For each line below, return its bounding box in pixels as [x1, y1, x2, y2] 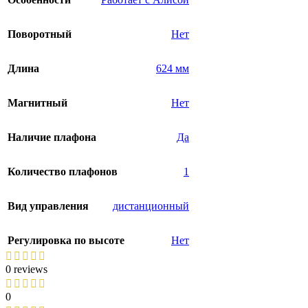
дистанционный [113, 199, 189, 212]
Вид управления [8, 199, 89, 212]
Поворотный [8, 27, 71, 40]
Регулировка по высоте [8, 234, 124, 246]
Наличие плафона [8, 131, 96, 143]
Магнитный [8, 96, 67, 109]
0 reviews [5, 263, 47, 275]
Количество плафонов [8, 165, 118, 177]
